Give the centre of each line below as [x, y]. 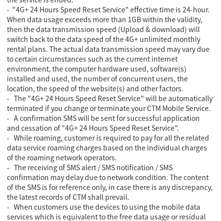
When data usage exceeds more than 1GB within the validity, [105, 19]
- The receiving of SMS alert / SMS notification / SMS [90, 167]
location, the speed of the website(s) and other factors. [95, 88]
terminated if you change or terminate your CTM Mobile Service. [109, 108]
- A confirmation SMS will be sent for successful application [104, 118]
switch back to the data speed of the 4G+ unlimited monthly [104, 39]
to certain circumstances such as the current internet [92, 58]
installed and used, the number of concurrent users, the [98, 78]
